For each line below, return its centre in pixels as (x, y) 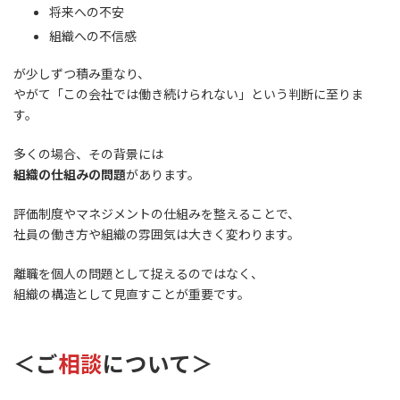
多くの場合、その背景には (88, 154)
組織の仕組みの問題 (70, 175)
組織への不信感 (93, 36)
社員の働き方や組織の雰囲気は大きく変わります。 (157, 234)
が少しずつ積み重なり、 (82, 74)
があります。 (163, 175)
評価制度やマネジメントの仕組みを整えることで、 (157, 214)
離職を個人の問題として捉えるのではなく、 (138, 274)
